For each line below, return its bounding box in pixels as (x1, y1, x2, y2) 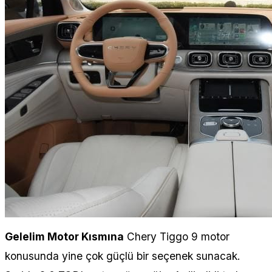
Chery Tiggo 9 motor (124, 229, 229, 243)
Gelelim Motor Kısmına (5, 229, 124, 243)
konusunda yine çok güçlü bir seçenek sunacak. (5, 249, 240, 262)
